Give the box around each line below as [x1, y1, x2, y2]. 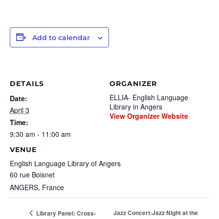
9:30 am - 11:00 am [10, 129, 71, 139]
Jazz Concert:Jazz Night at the [113, 208, 198, 218]
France [42, 182, 64, 192]
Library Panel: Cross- [35, 208, 96, 218]
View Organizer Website [109, 110, 188, 121]
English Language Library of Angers [10, 158, 121, 168]
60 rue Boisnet [10, 169, 55, 179]
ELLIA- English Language [109, 92, 188, 102]
